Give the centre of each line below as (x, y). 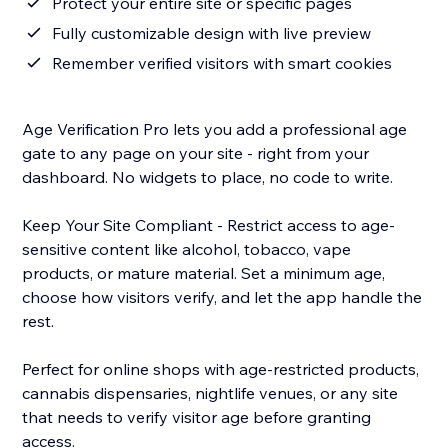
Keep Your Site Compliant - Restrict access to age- (209, 225)
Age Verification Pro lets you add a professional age (215, 129)
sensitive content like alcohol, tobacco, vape (187, 249)
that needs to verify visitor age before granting (197, 417)
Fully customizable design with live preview (212, 33)
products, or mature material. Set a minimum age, (204, 273)
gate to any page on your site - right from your (196, 153)
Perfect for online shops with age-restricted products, (221, 369)
